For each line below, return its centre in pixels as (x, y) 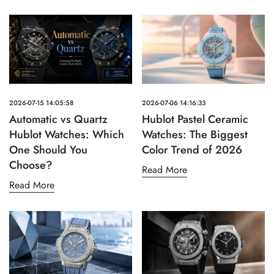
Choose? (31, 165)
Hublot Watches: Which (67, 135)
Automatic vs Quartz (58, 120)
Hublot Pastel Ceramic (195, 120)
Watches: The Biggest (195, 135)
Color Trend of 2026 (192, 150)
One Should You (48, 150)
